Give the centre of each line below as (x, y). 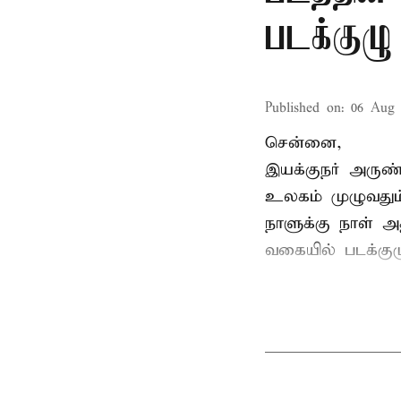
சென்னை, (303, 143)
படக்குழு (328, 38)
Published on (303, 108)
